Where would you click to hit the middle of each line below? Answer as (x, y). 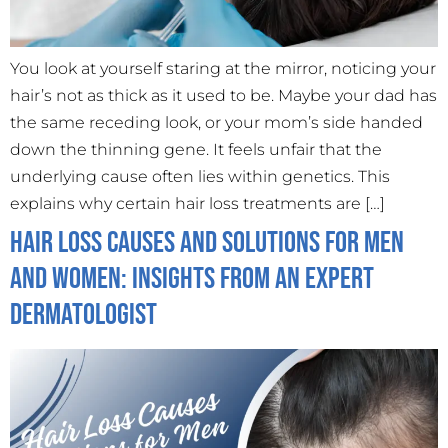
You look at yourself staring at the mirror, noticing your (223, 69)
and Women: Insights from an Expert (192, 279)
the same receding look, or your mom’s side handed (216, 123)
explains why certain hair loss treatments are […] (197, 204)
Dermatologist (83, 315)
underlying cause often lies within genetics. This (200, 177)
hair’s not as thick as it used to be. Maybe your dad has (223, 96)
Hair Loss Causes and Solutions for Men (207, 243)
